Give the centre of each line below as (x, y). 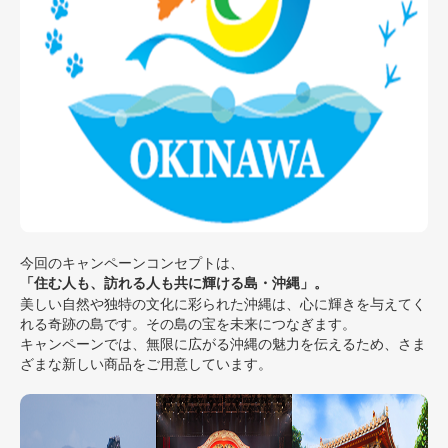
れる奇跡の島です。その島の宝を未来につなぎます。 (188, 324)
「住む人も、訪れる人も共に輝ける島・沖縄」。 (174, 283)
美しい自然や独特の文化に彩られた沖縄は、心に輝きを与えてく (223, 304)
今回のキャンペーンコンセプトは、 (132, 263)
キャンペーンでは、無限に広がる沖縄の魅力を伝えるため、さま (223, 344)
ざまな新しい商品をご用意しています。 (146, 364)
